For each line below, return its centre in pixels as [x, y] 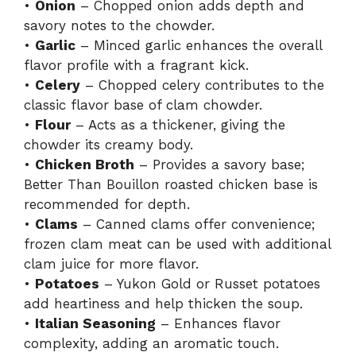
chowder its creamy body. [108, 144]
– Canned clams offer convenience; [196, 224]
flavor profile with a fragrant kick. [136, 65]
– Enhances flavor [218, 323]
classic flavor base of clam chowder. [143, 104]
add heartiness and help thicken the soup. [163, 303]
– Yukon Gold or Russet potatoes [210, 283]
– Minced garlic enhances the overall [199, 45]
